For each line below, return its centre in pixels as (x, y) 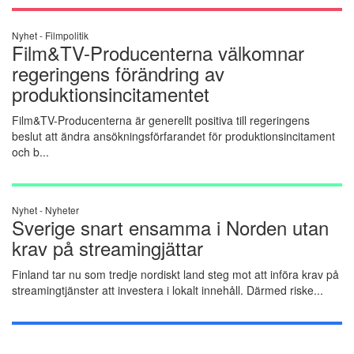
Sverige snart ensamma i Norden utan (170, 228)
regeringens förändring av (118, 73)
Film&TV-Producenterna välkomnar (158, 52)
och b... (30, 151)
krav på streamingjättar (107, 248)
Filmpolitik (66, 35)
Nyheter (62, 210)
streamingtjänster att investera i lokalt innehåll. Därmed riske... (167, 290)
